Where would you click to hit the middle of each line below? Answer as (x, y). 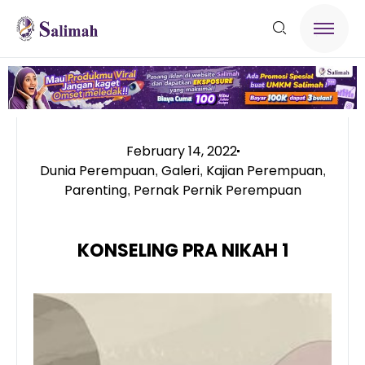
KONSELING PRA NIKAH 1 (182, 250)
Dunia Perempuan (97, 170)
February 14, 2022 (181, 151)
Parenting (95, 190)
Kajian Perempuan (264, 170)
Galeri (180, 170)
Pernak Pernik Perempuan (217, 190)
